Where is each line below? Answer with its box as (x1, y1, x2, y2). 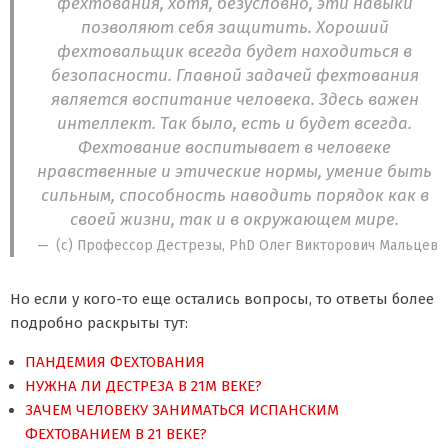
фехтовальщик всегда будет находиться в (57, 40, 413, 62)
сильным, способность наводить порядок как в (40, 184, 429, 206)
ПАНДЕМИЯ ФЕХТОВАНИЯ (25, 352, 205, 371)
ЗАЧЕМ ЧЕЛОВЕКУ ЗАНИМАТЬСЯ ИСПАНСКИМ (25, 400, 339, 419)
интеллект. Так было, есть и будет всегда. (57, 112, 413, 134)
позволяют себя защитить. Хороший (80, 16, 389, 38)
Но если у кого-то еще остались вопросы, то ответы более (10, 289, 434, 308)
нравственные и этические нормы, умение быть (37, 160, 433, 182)
